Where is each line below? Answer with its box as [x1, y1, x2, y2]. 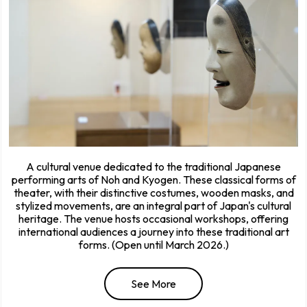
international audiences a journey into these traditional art [18, 225, 289, 239]
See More [131, 277, 176, 291]
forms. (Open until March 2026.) [78, 238, 229, 252]
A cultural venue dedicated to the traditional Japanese [26, 160, 281, 174]
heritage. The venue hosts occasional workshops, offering [19, 212, 288, 226]
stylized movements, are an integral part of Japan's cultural [16, 199, 291, 213]
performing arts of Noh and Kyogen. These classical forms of [11, 173, 296, 187]
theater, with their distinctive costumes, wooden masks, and [13, 186, 294, 200]
